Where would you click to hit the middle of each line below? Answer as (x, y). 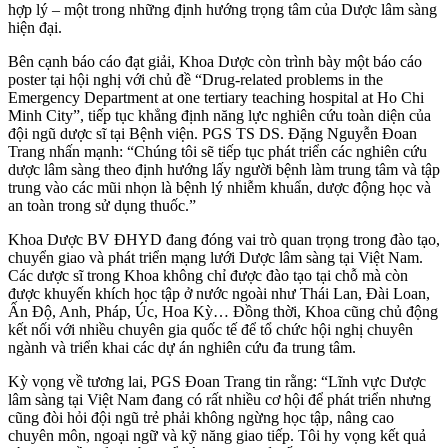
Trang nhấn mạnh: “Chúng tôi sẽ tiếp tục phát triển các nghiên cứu (217, 152)
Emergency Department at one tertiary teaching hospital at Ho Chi (216, 98)
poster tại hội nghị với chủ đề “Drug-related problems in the (195, 80)
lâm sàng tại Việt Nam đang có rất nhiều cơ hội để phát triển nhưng (219, 400)
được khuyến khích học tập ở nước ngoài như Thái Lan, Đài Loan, (219, 294)
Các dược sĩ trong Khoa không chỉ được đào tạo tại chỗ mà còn (208, 276)
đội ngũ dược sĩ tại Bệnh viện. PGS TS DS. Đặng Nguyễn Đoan (212, 134)
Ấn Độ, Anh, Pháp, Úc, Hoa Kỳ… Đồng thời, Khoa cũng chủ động (223, 312)
